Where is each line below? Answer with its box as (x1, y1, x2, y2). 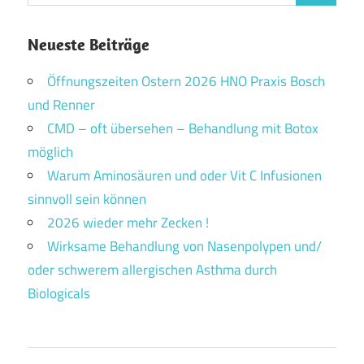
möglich (28, 141, 73, 162)
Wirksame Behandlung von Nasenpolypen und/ (47, 235, 322, 257)
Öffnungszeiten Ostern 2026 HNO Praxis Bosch (47, 70, 325, 92)
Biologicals (28, 282, 90, 304)
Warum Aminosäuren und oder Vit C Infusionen (47, 164, 322, 186)
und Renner (28, 93, 95, 115)
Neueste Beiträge (28, 33, 149, 54)
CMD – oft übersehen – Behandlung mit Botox (47, 117, 318, 139)
